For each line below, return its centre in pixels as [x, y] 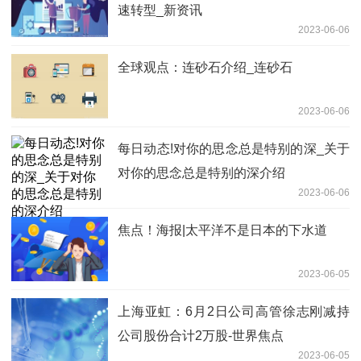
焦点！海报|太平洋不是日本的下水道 [222, 230]
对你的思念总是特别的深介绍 [201, 173]
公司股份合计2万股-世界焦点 [201, 336]
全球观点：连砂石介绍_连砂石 [205, 68]
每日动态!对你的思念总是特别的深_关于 [234, 149]
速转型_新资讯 [160, 10]
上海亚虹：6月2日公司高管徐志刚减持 [234, 312]
